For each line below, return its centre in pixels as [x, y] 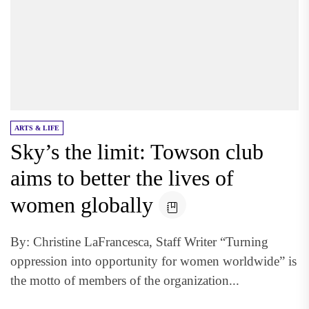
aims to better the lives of [122, 178]
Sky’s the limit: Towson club [137, 152]
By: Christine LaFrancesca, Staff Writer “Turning [139, 242]
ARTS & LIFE [37, 128]
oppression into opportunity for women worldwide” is [153, 261]
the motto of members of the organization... [125, 280]
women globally [82, 205]
